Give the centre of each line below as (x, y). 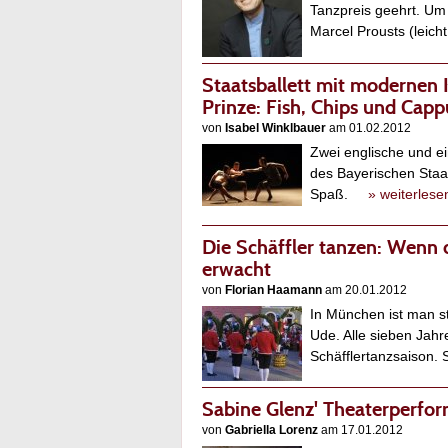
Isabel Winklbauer (275, 128)
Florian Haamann (273, 290)
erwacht (236, 269)
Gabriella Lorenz (271, 430)
